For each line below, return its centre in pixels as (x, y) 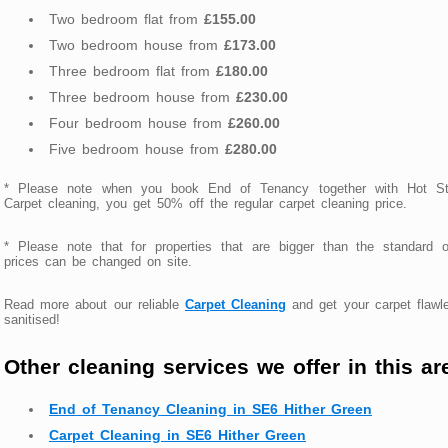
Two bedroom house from (136, 45)
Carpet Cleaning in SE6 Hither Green (177, 435)
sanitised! (32, 320)
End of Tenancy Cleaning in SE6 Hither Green (210, 409)
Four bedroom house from (138, 123)
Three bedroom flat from (132, 71)
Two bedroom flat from (126, 19)
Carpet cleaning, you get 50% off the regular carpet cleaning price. (205, 204)
